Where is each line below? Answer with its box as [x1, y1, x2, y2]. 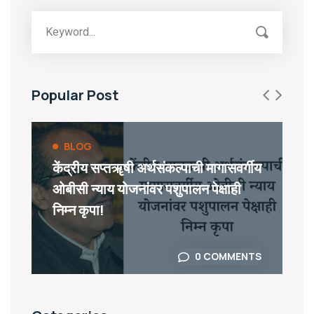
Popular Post [32, 86, 118, 105]
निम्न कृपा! [53, 200, 104, 220]
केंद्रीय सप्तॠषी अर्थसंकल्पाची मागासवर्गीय [53, 158, 261, 178]
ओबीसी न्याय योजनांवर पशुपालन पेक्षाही [53, 179, 241, 199]
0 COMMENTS [195, 250, 261, 264]
